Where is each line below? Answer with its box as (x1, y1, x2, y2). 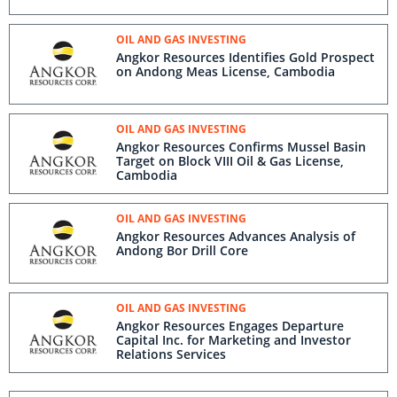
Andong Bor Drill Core (116, 242, 248, 259)
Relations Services (116, 346, 226, 362)
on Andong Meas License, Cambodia (116, 63, 335, 80)
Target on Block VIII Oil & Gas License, (116, 152, 344, 169)
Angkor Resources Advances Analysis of (116, 228, 355, 245)
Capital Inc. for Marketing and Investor (116, 331, 351, 348)
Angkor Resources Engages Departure (116, 317, 344, 334)
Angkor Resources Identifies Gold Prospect (116, 49, 375, 66)
